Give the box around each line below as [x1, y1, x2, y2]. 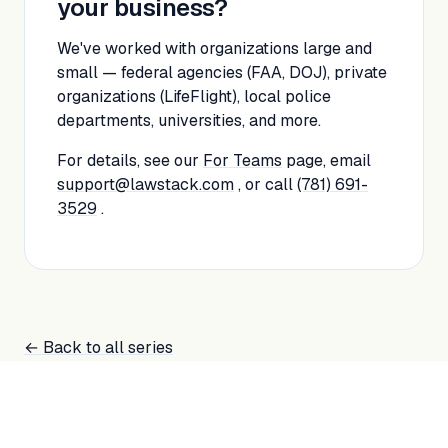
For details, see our [57, 150, 203, 171]
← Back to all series [24, 337, 173, 358]
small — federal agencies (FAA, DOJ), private [57, 62, 387, 83]
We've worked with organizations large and [57, 38, 372, 59]
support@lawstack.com [57, 174, 234, 195]
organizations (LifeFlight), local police [57, 86, 331, 107]
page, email [282, 150, 371, 171]
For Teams [203, 150, 282, 171]
